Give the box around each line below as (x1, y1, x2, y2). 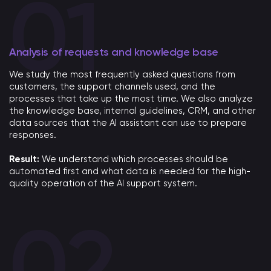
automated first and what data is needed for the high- (9, 166, 250, 177)
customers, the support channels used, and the (9, 80, 215, 92)
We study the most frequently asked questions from (9, 68, 235, 80)
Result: (9, 154, 39, 165)
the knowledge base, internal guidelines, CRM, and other (9, 105, 256, 116)
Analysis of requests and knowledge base (9, 45, 218, 59)
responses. (9, 129, 56, 140)
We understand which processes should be (39, 154, 228, 165)
